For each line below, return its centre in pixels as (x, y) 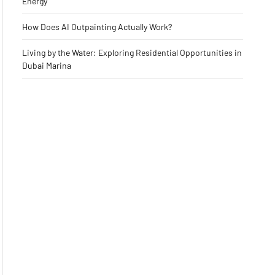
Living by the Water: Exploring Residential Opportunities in (132, 52)
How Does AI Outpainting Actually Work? (97, 27)
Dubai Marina (46, 65)
